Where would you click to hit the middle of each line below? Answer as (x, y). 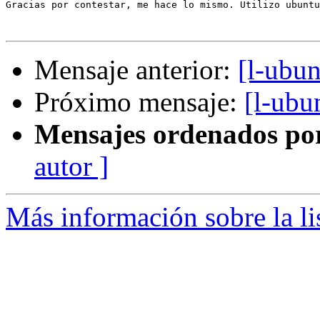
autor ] (71, 166)
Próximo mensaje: (139, 102)
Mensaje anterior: (136, 70)
